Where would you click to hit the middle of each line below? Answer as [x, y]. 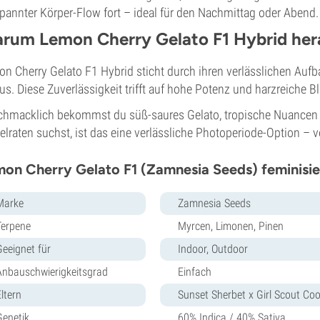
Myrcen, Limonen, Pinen [231, 226]
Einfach [195, 271]
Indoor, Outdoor [213, 249]
